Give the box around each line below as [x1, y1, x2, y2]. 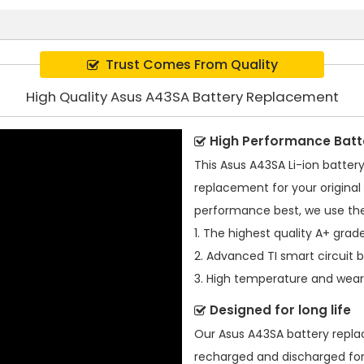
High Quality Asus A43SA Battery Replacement [25, 87, 339, 107]
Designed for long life [210, 301, 351, 319]
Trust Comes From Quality [105, 54, 278, 74]
